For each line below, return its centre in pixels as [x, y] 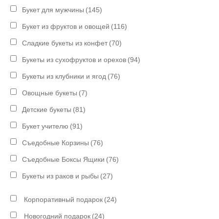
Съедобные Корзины [56, 142]
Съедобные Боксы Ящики [64, 159]
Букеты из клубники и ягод [64, 76]
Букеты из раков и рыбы [61, 176]
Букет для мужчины [53, 10]
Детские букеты [47, 109]
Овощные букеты [50, 93]
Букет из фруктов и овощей [66, 26]
